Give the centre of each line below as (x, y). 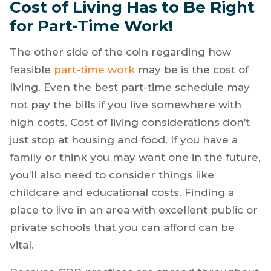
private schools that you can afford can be (122, 227)
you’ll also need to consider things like (112, 175)
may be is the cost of (192, 69)
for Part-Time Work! (91, 26)
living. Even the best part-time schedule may (130, 87)
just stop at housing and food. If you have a (124, 139)
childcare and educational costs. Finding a (122, 192)
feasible (32, 69)
